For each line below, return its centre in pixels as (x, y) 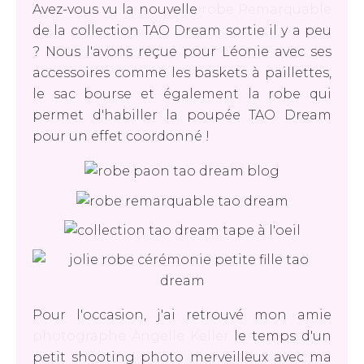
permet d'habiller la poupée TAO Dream (182, 115)
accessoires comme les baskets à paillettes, (182, 73)
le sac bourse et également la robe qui (182, 94)
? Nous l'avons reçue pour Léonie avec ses (182, 52)
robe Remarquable (266, 9)
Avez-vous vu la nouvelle (117, 9)
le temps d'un (280, 336)
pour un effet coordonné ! (121, 136)
